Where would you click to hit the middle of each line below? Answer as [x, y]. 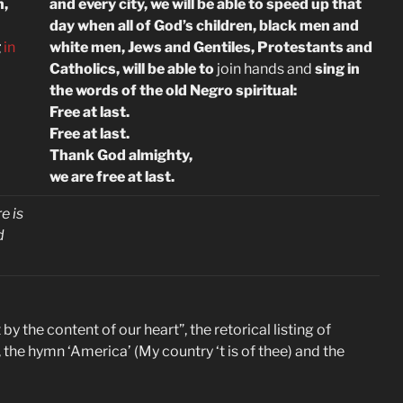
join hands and [266, 69]
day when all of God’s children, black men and [204, 26]
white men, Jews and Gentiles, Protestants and [211, 47]
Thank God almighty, [121, 155]
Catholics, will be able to [133, 69]
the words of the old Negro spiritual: [173, 90]
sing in [337, 69]
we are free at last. [112, 177]
